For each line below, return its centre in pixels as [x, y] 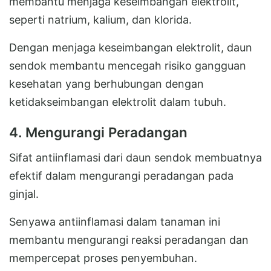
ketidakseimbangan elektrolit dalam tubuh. [118, 102]
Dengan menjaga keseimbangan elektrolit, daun [131, 47]
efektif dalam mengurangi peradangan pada [121, 175]
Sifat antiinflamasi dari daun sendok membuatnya [135, 157]
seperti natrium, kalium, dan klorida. [100, 19]
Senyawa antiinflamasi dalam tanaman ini [115, 221]
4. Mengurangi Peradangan [98, 132]
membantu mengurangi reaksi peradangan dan [129, 240]
